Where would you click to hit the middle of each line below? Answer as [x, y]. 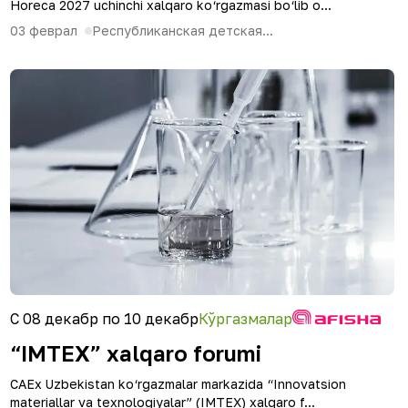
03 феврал [44, 31]
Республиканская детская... [183, 31]
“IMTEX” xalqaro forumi [136, 353]
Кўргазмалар [245, 319]
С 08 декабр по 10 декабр [104, 319]
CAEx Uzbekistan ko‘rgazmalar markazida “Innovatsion [178, 384]
